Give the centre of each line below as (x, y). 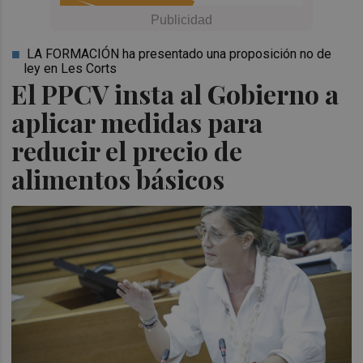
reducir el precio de (127, 150)
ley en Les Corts (70, 68)
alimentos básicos (118, 179)
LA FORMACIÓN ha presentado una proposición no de (179, 54)
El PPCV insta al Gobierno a (175, 94)
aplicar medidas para (137, 122)
